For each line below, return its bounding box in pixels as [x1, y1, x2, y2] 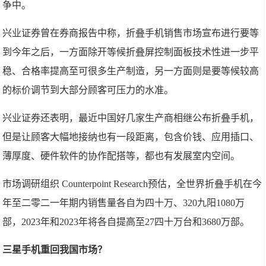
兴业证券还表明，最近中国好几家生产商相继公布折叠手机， [2, 112, 259, 123]
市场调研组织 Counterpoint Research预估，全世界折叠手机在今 [2, 178, 262, 189]
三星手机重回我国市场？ [2, 244, 107, 255]
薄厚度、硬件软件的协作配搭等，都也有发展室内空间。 [2, 150, 240, 161]
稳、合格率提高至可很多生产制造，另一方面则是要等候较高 [2, 65, 259, 76]
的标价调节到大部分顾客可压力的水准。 [2, 84, 174, 95]
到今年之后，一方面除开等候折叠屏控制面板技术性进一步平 [2, 46, 259, 57]
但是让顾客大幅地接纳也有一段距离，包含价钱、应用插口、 [2, 131, 259, 142]
